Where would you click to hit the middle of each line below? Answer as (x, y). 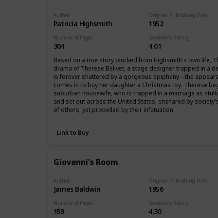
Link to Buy (73, 133)
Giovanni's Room (86, 162)
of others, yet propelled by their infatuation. (114, 109)
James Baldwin (77, 189)
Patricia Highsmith (83, 23)
